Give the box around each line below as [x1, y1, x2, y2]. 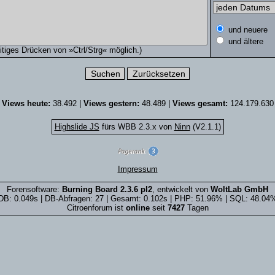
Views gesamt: [172, 99, 228, 108]
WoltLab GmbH [211, 185, 268, 194]
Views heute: [1, 99, 50, 108]
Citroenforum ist [66, 203, 126, 212]
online [125, 203, 150, 212]
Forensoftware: [7, 185, 62, 194]
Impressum [117, 165, 158, 174]
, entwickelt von [152, 185, 211, 194]
